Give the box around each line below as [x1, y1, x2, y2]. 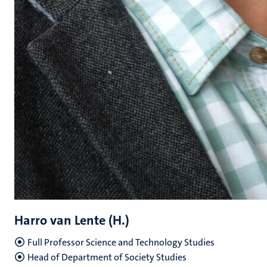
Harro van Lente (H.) [14, 212, 129, 229]
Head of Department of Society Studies [27, 251, 187, 263]
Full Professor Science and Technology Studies [27, 236, 215, 249]
